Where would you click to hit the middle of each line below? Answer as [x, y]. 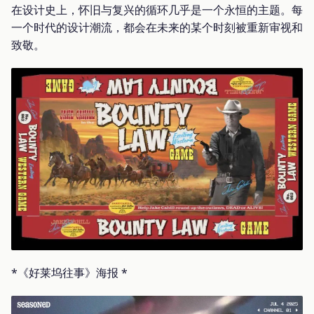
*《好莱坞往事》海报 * [69, 272]
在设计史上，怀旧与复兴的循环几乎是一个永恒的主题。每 [157, 9]
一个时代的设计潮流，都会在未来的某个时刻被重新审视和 [157, 27]
